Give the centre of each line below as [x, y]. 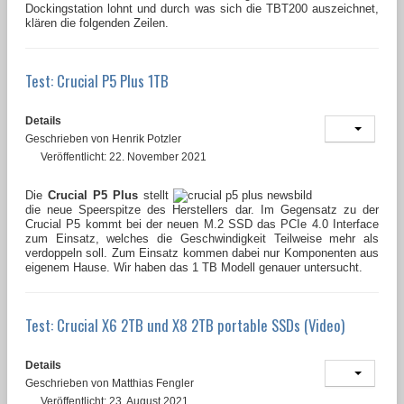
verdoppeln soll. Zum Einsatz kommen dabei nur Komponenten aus [202, 252]
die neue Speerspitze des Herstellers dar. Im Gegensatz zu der [202, 209]
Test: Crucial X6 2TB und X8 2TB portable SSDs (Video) [185, 325]
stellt [153, 195]
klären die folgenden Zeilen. [97, 23]
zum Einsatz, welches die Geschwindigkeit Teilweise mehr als [202, 238]
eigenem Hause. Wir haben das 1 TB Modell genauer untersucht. [194, 267]
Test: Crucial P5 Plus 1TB [97, 80]
